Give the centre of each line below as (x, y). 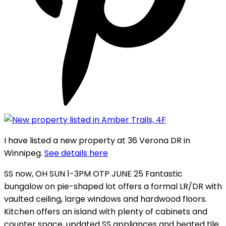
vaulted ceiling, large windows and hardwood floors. (105, 199)
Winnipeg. (24, 153)
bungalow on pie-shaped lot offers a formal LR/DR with (113, 186)
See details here (76, 153)
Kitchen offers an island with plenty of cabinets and (106, 211)
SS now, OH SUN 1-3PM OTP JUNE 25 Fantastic (93, 174)
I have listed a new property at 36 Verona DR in (97, 140)
